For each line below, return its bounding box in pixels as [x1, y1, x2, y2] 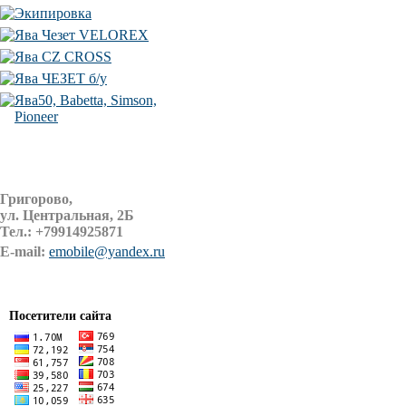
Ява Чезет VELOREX [14, 27, 149, 43]
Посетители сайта [9, 309, 111, 323]
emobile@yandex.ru [49, 244, 165, 259]
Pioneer [14, 109, 58, 124]
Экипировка [14, 5, 92, 21]
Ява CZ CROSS [14, 49, 111, 64]
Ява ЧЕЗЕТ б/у [14, 71, 107, 86]
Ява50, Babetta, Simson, [14, 92, 157, 108]
